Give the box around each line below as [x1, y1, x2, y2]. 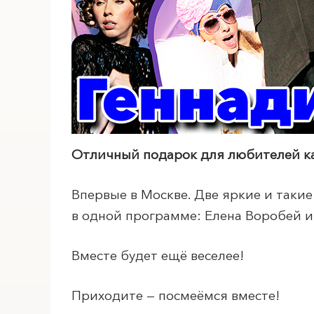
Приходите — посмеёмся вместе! [71, 287, 280, 303]
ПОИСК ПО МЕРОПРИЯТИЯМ [62, 69, 298, 86]
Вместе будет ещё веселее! [71, 247, 244, 264]
